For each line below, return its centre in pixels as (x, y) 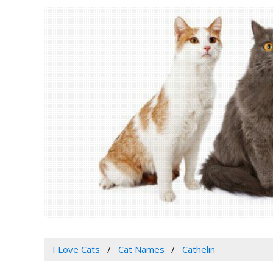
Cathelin (199, 250)
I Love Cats (76, 250)
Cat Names (141, 250)
